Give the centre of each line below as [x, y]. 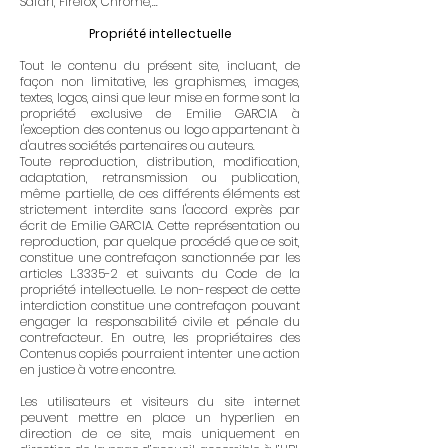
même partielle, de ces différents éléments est [160, 193]
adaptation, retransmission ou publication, [160, 177]
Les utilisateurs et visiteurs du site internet [160, 401]
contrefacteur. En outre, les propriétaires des [160, 337]
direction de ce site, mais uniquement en [160, 433]
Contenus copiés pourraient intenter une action [160, 353]
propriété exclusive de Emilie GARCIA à [160, 113]
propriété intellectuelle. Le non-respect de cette [160, 289]
